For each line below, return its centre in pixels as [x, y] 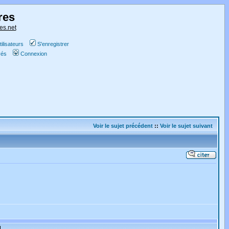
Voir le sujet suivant [186, 126]
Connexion [34, 54]
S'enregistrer [53, 44]
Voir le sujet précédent [123, 126]
